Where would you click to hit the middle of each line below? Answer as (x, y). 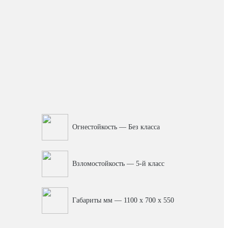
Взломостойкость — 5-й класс (118, 163)
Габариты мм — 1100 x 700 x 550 (123, 200)
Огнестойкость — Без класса (116, 127)
